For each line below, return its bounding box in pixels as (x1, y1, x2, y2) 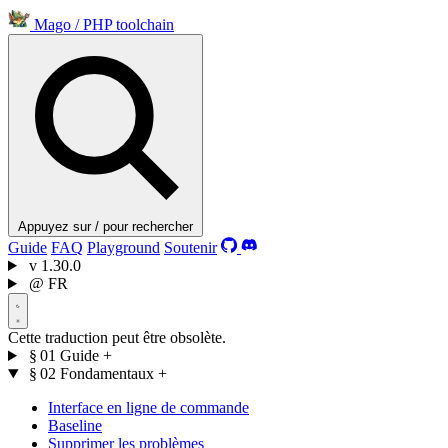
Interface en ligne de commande (48, 399, 249, 416)
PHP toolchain (83, 16, 174, 33)
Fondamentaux (59, 365, 154, 382)
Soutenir (164, 239, 217, 256)
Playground (87, 239, 160, 256)
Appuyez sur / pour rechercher (18, 219, 193, 234)
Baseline (48, 417, 102, 434)
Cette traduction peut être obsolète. (8, 329, 226, 346)
